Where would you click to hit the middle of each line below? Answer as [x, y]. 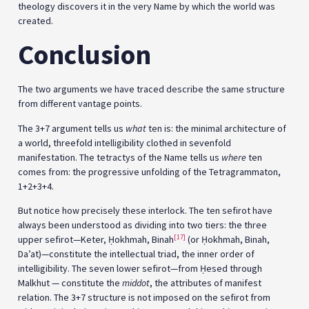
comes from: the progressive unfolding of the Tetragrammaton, [149, 171]
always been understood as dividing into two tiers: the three [142, 225]
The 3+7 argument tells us [72, 128]
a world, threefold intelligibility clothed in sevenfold [124, 142]
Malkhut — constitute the [70, 283]
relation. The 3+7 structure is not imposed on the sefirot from [144, 298]
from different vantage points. [80, 104]
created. [36, 20]
